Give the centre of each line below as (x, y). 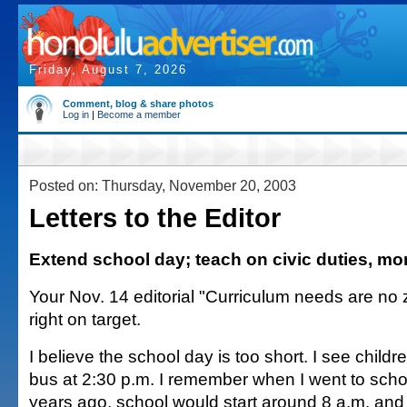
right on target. (85, 319)
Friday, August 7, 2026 (108, 69)
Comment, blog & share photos (138, 104)
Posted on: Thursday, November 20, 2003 (163, 185)
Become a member (139, 114)
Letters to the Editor (155, 218)
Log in (76, 114)
